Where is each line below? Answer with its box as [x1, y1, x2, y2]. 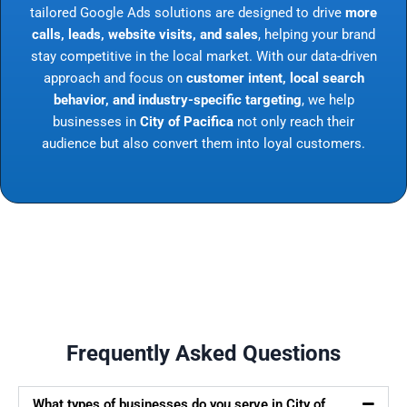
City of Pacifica [140, 113, 233, 130]
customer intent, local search [185, 69, 364, 86]
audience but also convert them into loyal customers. [42, 134, 365, 152]
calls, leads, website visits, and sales [32, 25, 258, 43]
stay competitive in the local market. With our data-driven [30, 47, 377, 65]
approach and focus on [43, 69, 186, 86]
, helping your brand [258, 25, 375, 43]
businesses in [53, 113, 140, 130]
